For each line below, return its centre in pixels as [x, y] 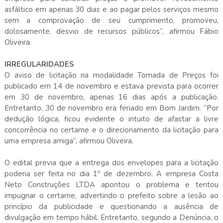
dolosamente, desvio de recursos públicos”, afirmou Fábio [111, 31]
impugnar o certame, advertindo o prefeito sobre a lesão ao [111, 195]
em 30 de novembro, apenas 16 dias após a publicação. [111, 97]
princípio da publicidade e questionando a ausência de [111, 206]
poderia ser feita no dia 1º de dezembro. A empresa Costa [111, 173]
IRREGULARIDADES [39, 64]
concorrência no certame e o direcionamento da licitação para [111, 130]
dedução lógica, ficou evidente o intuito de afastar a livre [111, 119]
